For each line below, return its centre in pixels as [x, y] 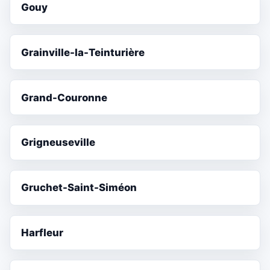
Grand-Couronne [64, 97]
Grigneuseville [58, 143]
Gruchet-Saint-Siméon [79, 188]
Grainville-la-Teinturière [83, 52]
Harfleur [42, 232]
